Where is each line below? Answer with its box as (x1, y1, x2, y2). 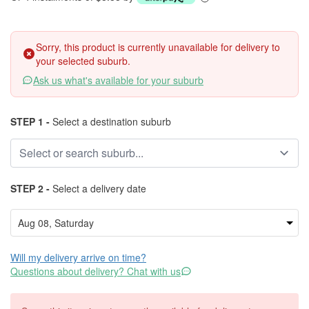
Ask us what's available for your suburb (33, 73, 203, 87)
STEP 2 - (10, 181, 50, 195)
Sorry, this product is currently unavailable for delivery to (36, 40, 280, 54)
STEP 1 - (10, 114, 50, 128)
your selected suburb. (36, 54, 130, 68)
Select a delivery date (50, 181, 146, 195)
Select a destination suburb (50, 114, 171, 128)
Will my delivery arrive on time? (10, 250, 146, 264)
